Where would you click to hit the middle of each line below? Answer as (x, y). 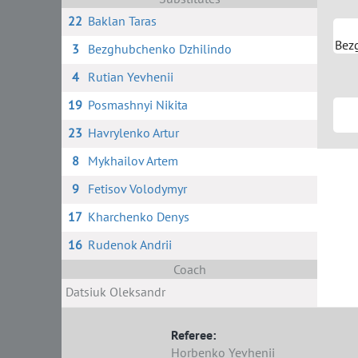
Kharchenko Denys (138, 217)
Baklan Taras (122, 21)
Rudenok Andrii (129, 245)
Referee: (194, 335)
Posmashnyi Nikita (137, 105)
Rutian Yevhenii (130, 77)
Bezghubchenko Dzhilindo (159, 49)
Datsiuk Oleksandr (115, 292)
